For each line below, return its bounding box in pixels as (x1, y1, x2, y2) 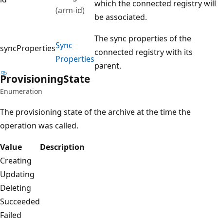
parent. (94, 60, 121, 71)
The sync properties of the (94, 33, 191, 44)
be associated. (94, 11, 147, 22)
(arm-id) (55, 4, 85, 16)
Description (40, 141, 85, 152)
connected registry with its (94, 46, 193, 57)
